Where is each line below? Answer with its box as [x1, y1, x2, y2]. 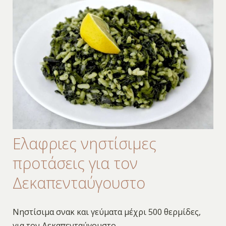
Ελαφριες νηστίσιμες [12, 133, 156, 154]
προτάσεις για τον [12, 152, 138, 174]
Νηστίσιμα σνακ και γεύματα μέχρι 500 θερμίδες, [12, 206, 201, 217]
